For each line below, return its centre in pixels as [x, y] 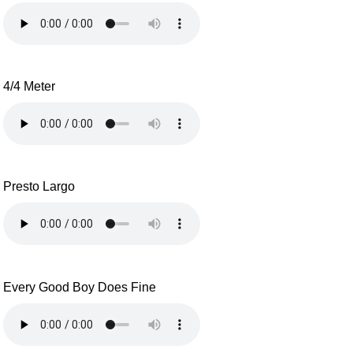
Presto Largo [39, 187]
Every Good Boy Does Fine [80, 287]
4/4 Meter [30, 87]
